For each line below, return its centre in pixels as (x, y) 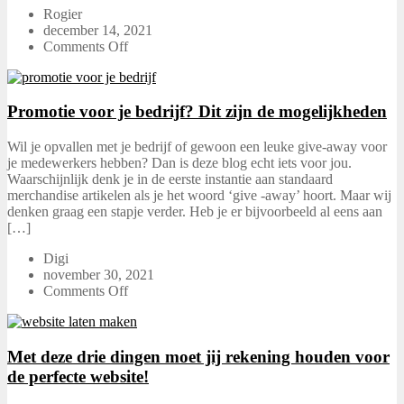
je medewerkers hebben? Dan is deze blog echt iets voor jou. (179, 163)
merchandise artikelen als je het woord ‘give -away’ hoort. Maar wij (199, 196)
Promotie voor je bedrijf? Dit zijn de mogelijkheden (197, 112)
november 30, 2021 (99, 275)
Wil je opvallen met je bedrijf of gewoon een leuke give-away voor (197, 147)
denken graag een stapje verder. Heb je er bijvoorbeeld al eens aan (195, 212)
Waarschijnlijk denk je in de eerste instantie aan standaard (170, 179)
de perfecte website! (78, 376)
